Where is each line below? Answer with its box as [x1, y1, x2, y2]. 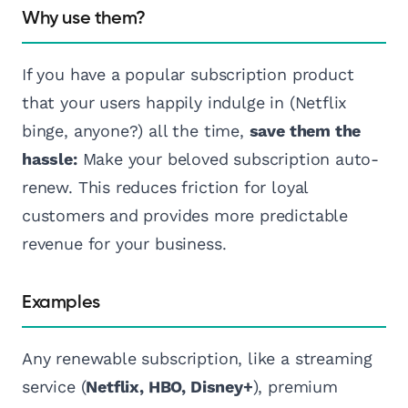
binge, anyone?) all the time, [22, 121, 250, 141]
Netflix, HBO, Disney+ [86, 377, 253, 397]
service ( [22, 377, 87, 397]
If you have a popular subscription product [22, 65, 354, 85]
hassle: [22, 149, 77, 169]
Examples [22, 293, 100, 312]
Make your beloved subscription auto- [76, 149, 380, 169]
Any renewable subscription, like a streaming [22, 349, 373, 369]
